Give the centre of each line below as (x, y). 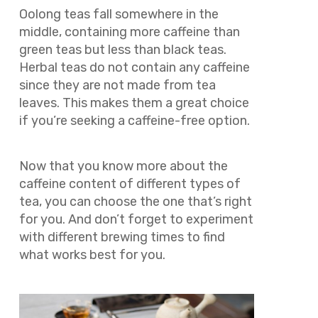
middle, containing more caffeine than (129, 32)
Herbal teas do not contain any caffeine (134, 67)
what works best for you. (92, 255)
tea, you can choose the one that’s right (135, 202)
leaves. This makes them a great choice (134, 103)
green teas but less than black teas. (122, 49)
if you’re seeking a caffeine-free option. (134, 120)
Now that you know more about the (123, 166)
